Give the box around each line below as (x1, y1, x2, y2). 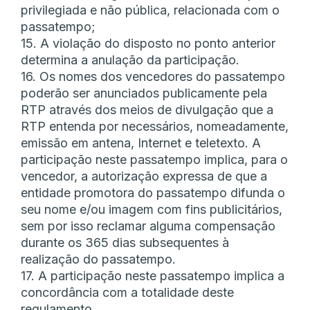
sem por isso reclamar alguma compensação (21, 219, 275, 234)
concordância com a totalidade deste (21, 285, 234, 300)
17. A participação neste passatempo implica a (21, 268, 284, 284)
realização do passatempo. (21, 252, 176, 267)
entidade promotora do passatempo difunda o (21, 185, 285, 201)
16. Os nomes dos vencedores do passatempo (21, 69, 285, 84)
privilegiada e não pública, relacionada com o (21, 3, 280, 18)
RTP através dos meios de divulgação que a (21, 102, 273, 118)
